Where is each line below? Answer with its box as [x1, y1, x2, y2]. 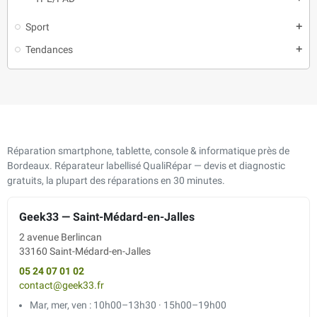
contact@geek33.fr [19, 279, 104, 292]
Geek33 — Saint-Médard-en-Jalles [19, 209, 195, 224]
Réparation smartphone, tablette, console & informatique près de [7, 144, 289, 157]
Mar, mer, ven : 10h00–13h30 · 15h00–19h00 [30, 299, 226, 311]
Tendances [25, 43, 73, 55]
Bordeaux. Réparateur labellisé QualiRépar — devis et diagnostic [7, 159, 285, 172]
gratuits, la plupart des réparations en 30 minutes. [7, 174, 225, 187]
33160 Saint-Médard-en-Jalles [19, 245, 151, 258]
